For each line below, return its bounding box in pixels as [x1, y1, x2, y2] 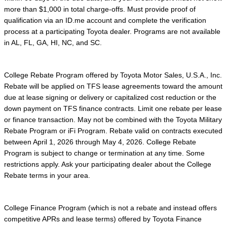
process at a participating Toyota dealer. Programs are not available [4, 27, 220, 36]
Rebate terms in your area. [4, 171, 90, 180]
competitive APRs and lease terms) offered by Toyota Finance [4, 215, 202, 223]
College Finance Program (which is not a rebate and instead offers [4, 204, 217, 212]
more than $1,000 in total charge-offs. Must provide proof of [4, 5, 196, 14]
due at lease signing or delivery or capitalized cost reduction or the [4, 93, 216, 102]
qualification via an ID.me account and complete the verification [4, 16, 206, 25]
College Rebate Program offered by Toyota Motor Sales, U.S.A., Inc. [4, 71, 222, 80]
